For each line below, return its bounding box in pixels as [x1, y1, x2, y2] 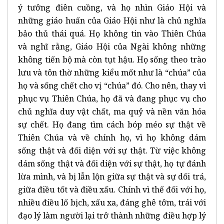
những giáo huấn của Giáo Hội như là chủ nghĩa [18, 14, 206, 26]
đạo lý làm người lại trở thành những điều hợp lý [18, 209, 206, 221]
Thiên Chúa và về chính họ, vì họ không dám [18, 131, 206, 143]
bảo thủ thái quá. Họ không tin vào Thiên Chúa [18, 27, 206, 39]
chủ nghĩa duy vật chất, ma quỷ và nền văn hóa [18, 105, 206, 117]
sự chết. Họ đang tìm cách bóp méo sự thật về [18, 118, 206, 130]
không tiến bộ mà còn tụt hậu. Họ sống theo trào [18, 53, 206, 65]
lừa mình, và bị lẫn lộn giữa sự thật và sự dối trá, [18, 170, 206, 182]
